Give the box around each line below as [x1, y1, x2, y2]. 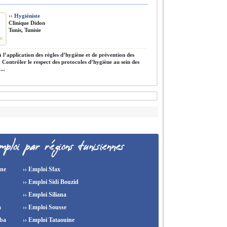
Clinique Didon [9, 20, 45, 26]
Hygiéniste [13, 13, 40, 19]
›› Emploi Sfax [21, 166, 60, 173]
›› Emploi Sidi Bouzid [21, 178, 79, 185]
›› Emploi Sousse [21, 204, 66, 211]
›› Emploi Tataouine [21, 216, 74, 223]
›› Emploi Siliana [21, 191, 66, 198]
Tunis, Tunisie [9, 27, 41, 33]
